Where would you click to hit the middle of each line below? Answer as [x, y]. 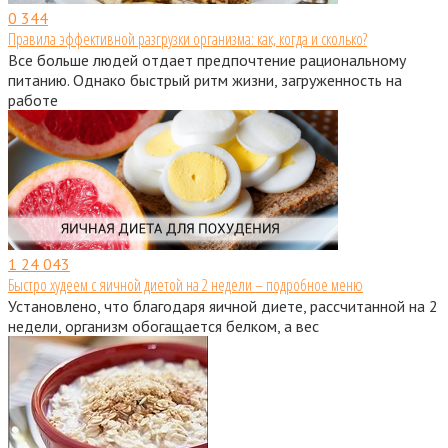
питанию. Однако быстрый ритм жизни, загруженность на [205, 79]
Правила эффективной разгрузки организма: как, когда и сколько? [187, 38]
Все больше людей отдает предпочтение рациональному [207, 59]
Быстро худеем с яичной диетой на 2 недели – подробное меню [185, 284]
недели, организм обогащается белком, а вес [163, 325]
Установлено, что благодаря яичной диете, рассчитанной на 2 [223, 305]
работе [33, 99]
